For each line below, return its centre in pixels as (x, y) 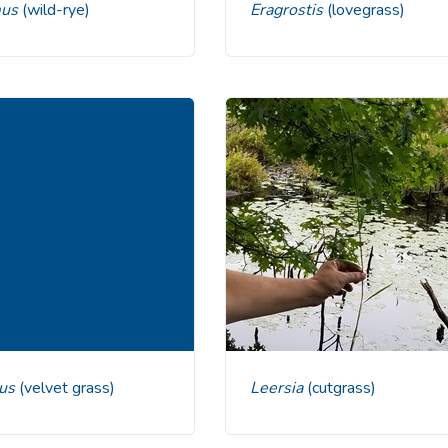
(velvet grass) (67, 387)
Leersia (282, 387)
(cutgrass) (341, 387)
